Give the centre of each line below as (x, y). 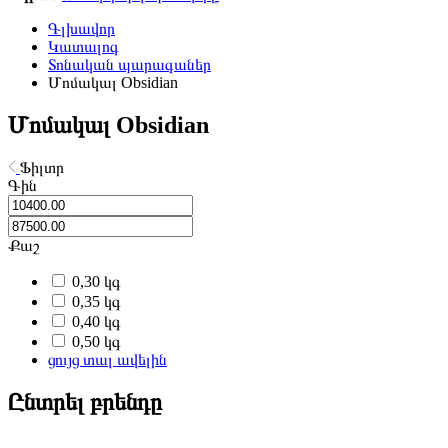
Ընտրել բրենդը (85, 401)
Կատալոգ (83, 46)
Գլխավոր (81, 28)
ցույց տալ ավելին (107, 359)
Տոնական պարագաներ (129, 64)
